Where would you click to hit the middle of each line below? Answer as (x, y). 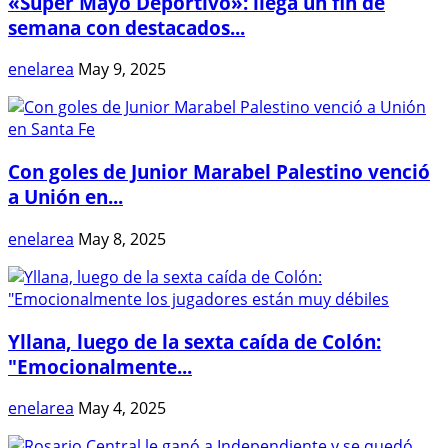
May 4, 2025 (122, 408)
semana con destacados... (126, 27)
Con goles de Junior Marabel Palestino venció (219, 172)
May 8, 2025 (122, 238)
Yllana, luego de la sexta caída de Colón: (194, 341)
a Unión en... (65, 197)
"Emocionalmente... (100, 366)
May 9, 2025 (122, 69)
